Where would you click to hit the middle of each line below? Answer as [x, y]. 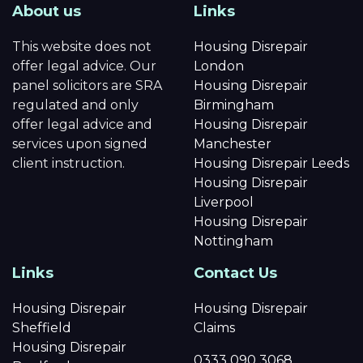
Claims [214, 327]
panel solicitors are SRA [87, 85]
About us [47, 11]
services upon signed [80, 143]
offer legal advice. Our [84, 66]
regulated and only [75, 105]
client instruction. [68, 163]
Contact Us [235, 273]
